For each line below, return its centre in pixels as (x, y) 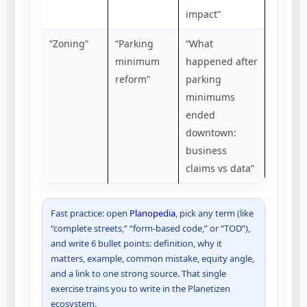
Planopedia (152, 213)
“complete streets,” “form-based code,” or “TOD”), (150, 228)
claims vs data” (220, 168)
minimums (210, 97)
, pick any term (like (214, 213)
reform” (133, 79)
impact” (203, 14)
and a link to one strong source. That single (138, 273)
